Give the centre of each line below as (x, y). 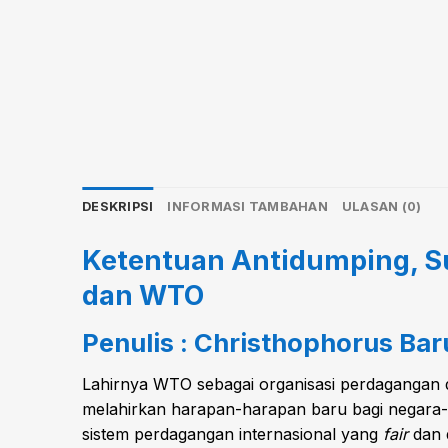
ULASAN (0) (381, 206)
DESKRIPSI (118, 206)
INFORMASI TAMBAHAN (247, 206)
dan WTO (143, 295)
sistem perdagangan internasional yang (232, 434)
